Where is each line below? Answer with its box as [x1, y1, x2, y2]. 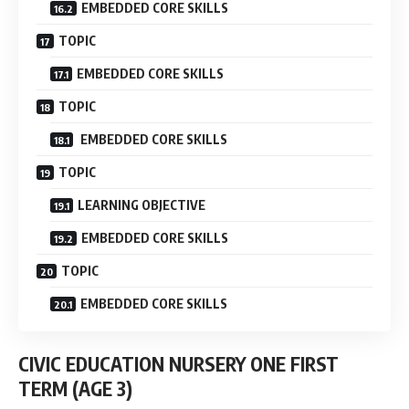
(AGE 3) [72, 376, 132, 402]
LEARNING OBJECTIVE [78, 196, 205, 213]
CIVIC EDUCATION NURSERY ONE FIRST [18, 351, 339, 377]
